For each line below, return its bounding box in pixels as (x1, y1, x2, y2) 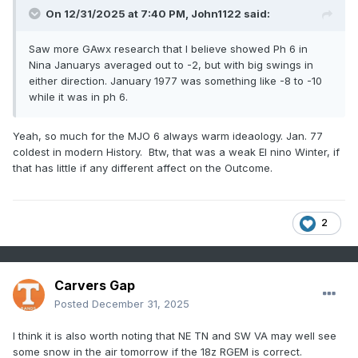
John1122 (191, 7, 241, 21)
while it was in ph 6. (29, 90, 131, 104)
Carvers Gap (54, 277, 135, 294)
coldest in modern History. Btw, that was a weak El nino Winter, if (13, 145, 340, 159)
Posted (54, 297, 92, 311)
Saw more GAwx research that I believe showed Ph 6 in (29, 42, 308, 56)
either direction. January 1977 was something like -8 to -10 (29, 74, 322, 88)
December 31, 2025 (92, 297, 189, 311)
